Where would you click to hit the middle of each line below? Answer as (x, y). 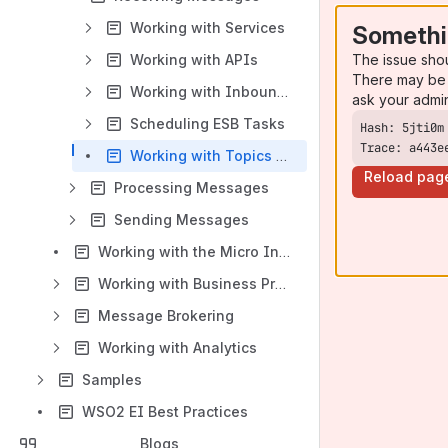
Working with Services (207, 27)
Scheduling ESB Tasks (207, 123)
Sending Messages (181, 219)
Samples (112, 379)
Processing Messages (191, 187)
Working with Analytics (177, 347)
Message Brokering (166, 315)
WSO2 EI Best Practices (165, 411)
